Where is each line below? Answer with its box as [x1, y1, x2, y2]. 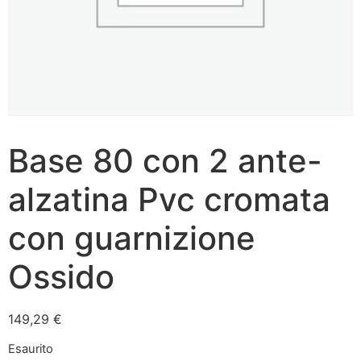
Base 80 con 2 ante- [8, 141, 322, 180]
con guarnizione [8, 218, 255, 258]
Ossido [8, 257, 114, 297]
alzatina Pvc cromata [8, 180, 330, 219]
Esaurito [8, 342, 53, 357]
